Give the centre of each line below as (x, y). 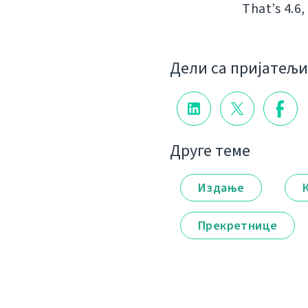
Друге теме (210, 151)
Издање (221, 188)
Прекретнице (238, 226)
